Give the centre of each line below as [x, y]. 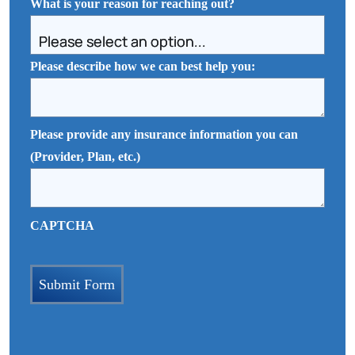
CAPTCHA [62, 225]
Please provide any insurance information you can [164, 134]
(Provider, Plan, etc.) [85, 157]
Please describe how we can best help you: [142, 66]
